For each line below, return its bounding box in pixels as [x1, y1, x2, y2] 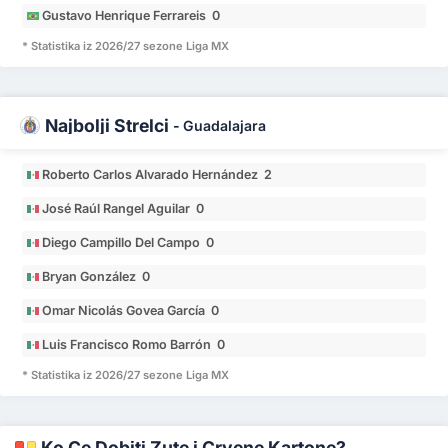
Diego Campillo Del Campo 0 [42, 235, 215, 251]
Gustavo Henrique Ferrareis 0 [42, 7, 221, 23]
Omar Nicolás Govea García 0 [42, 303, 220, 319]
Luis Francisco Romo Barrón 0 [42, 337, 226, 353]
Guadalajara [183, 117, 266, 135]
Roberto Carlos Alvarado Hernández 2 [42, 167, 273, 183]
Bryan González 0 [42, 269, 151, 285]
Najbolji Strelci [45, 115, 173, 137]
